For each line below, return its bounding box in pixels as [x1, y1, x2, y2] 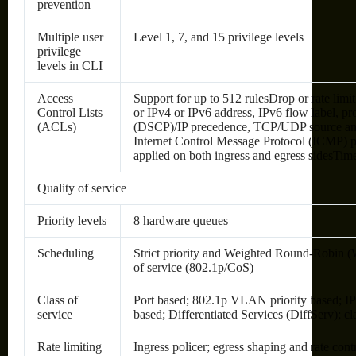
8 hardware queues [133, 213, 228, 227]
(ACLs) [37, 119, 76, 133]
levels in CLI [37, 58, 103, 72]
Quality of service [37, 180, 126, 195]
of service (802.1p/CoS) [133, 260, 253, 274]
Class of [37, 292, 78, 307]
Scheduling [37, 246, 94, 260]
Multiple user [37, 29, 103, 44]
